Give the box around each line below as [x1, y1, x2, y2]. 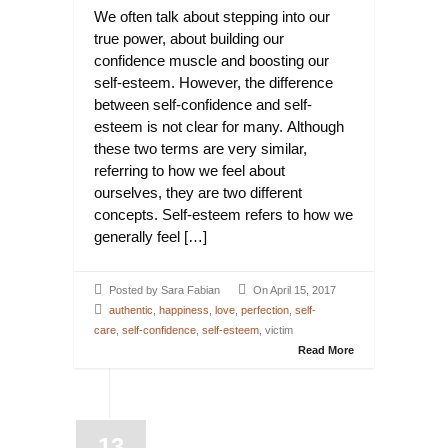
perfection [241, 304, 289, 316]
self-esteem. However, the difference [94, 74, 333, 91]
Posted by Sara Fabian [109, 284, 220, 296]
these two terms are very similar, [94, 140, 307, 157]
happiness [159, 304, 209, 316]
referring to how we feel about [94, 162, 285, 179]
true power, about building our [94, 30, 284, 47]
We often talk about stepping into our [94, 8, 330, 25]
